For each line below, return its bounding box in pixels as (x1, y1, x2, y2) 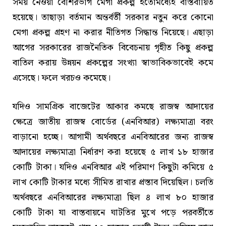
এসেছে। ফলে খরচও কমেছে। (13, 70, 110, 85)
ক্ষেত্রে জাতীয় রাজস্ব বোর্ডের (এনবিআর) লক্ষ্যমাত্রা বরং (13, 115, 213, 130)
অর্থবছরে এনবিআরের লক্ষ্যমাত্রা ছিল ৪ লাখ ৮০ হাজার (13, 190, 213, 205)
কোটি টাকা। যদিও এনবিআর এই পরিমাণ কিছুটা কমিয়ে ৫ (13, 160, 213, 175)
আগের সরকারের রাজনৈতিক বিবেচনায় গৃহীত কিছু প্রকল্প (13, 40, 213, 55)
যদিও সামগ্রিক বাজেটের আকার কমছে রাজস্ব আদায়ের (13, 99, 213, 115)
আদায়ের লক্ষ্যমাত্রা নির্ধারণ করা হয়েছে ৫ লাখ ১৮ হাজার (13, 145, 213, 160)
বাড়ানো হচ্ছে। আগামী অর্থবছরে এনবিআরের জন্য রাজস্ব (13, 130, 213, 145)
